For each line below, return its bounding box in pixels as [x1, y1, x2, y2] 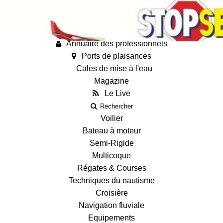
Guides [99, 14, 124, 23]
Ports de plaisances [80, 52, 151, 60]
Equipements [88, 214, 135, 222]
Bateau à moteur [82, 126, 141, 135]
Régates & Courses [77, 164, 146, 172]
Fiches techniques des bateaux [61, 27, 173, 35]
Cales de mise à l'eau [74, 64, 152, 73]
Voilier [100, 114, 123, 122]
